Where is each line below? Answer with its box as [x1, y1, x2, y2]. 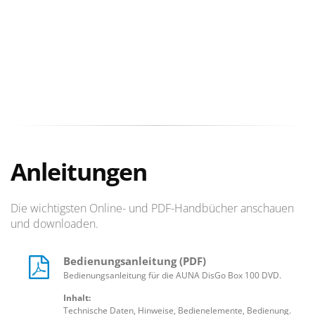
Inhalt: [63, 292, 91, 304]
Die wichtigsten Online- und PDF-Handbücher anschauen [11, 200, 294, 217]
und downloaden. [11, 216, 98, 232]
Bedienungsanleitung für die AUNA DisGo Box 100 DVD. [63, 269, 281, 282]
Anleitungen [11, 155, 147, 188]
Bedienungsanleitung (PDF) [63, 254, 206, 269]
